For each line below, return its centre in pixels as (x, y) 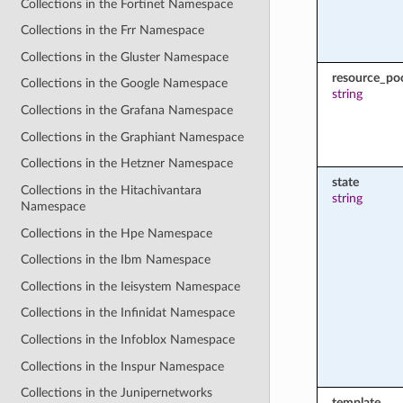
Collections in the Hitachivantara (112, 190)
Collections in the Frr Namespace (113, 31)
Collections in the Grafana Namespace (127, 110)
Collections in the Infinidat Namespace (128, 313)
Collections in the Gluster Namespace (125, 57)
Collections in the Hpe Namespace (117, 233)
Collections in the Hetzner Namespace (127, 164)
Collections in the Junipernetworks (117, 393)
